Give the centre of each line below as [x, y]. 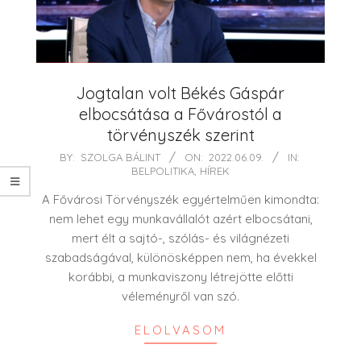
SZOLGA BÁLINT [120, 158]
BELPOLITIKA [163, 171]
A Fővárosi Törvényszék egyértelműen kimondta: [180, 200]
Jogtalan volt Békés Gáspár [180, 93]
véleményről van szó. [180, 297]
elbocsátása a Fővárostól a [180, 114]
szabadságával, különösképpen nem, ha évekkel [180, 258]
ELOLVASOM [180, 330]
